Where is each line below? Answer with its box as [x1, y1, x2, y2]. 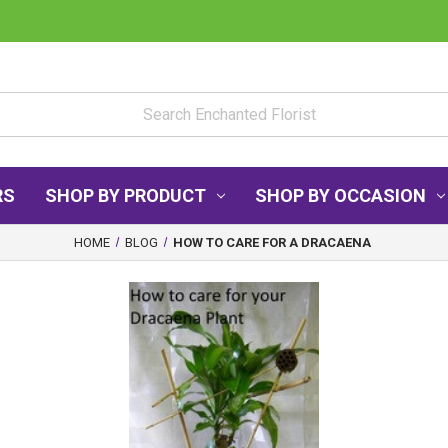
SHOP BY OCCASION [255, 185, 426, 206]
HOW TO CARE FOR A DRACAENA [172, 234, 371, 250]
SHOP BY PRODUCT [45, 185, 207, 206]
